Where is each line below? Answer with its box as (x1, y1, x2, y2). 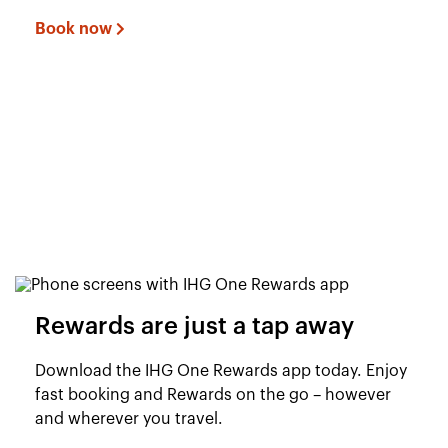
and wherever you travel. (35, 411, 223, 427)
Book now (35, 21, 112, 37)
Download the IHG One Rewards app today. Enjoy (35, 363, 407, 379)
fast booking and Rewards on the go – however (35, 387, 391, 403)
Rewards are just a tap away (35, 315, 354, 339)
